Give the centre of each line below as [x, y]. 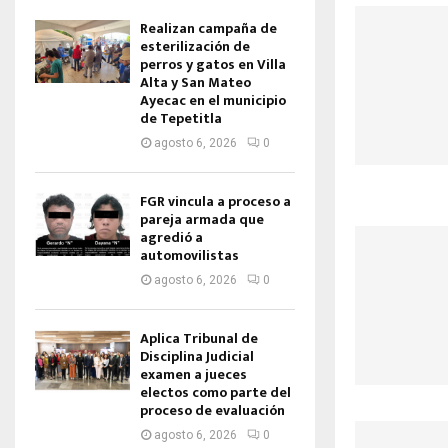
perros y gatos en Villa [213, 64]
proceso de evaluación [212, 410]
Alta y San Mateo [195, 82]
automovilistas [189, 255]
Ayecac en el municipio [213, 100]
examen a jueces [193, 374]
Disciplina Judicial [197, 356]
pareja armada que [202, 219]
